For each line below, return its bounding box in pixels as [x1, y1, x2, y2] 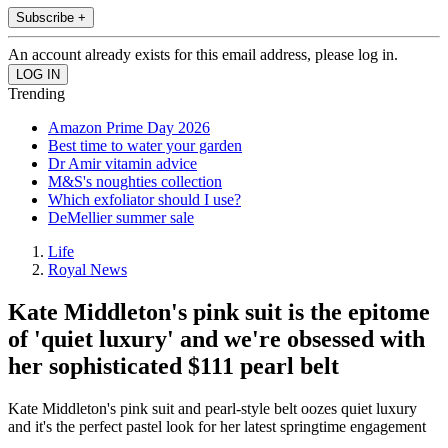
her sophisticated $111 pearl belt [8, 353, 339, 380]
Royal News [48, 261, 127, 279]
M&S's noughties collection [48, 173, 222, 191]
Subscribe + [16, 10, 86, 26]
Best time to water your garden [48, 137, 242, 155]
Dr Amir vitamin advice [48, 155, 197, 173]
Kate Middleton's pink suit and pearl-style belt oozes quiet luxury [8, 400, 417, 418]
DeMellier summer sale [48, 209, 194, 227]
